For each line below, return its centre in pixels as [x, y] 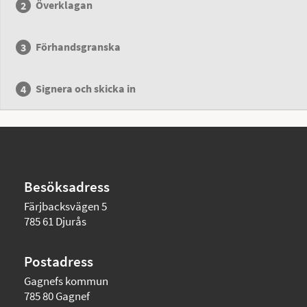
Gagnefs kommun [66, 281]
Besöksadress [67, 187]
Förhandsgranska [78, 47]
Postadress [59, 261]
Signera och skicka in [86, 88]
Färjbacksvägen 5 [65, 206]
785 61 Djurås [55, 221]
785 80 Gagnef [57, 296]
